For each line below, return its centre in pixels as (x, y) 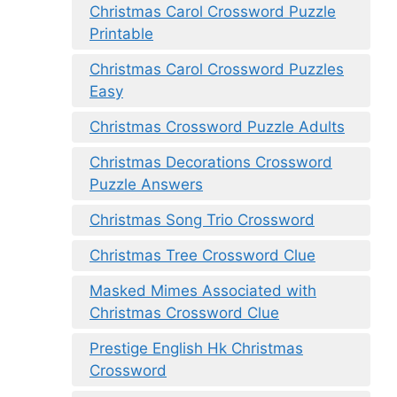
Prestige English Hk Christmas (196, 349)
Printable (121, 34)
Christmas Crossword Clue (184, 313)
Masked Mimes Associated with (203, 291)
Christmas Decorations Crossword (211, 163)
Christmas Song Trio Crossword (202, 220)
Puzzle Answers (146, 185)
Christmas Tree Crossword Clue (202, 256)
